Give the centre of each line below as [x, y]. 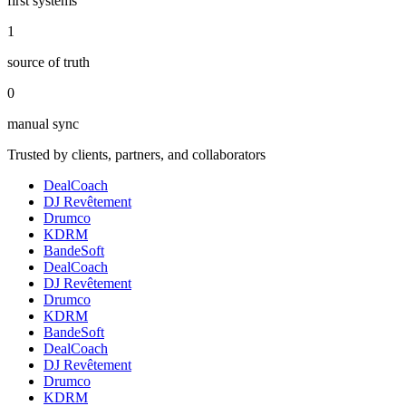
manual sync [43, 124]
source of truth [48, 63]
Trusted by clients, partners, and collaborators [136, 155]
